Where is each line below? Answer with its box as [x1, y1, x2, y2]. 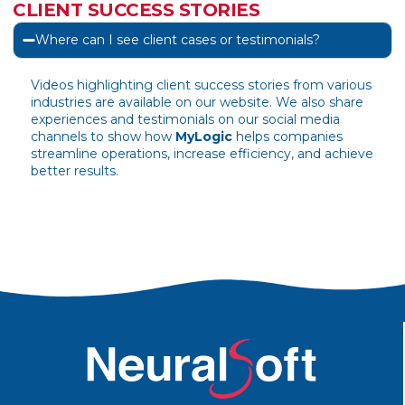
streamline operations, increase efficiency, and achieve [31, 146, 373, 163]
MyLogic [175, 128, 236, 146]
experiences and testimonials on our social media [31, 111, 340, 128]
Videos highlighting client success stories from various [31, 77, 372, 94]
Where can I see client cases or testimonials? [35, 32, 320, 49]
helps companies [236, 128, 343, 146]
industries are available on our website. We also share [31, 94, 363, 111]
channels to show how [31, 128, 175, 146]
